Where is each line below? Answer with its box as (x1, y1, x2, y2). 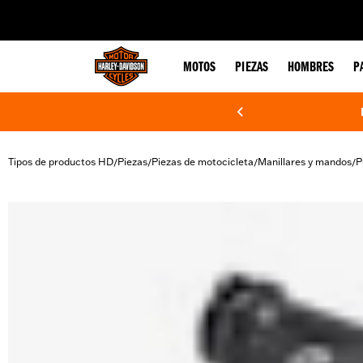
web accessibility (100, 5, 177, 18)
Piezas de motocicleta (152, 156, 254, 168)
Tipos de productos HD (8, 156, 113, 168)
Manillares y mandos (258, 156, 352, 168)
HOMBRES (287, 61, 335, 75)
